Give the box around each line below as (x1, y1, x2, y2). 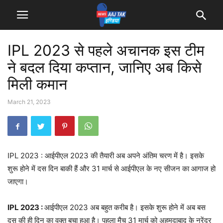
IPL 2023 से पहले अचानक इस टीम (7, 41, 205, 59)
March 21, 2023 (7, 98, 51, 106)
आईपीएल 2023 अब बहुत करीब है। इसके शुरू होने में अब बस (44, 203, 206, 212)
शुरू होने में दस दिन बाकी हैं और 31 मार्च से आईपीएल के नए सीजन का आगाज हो (7, 164, 216, 173)
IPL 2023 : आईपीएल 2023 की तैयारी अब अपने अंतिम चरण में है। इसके (7, 151, 204, 160)
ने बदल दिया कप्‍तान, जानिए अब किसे (7, 58, 202, 76)
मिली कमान (7, 75, 67, 93)
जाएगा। (7, 177, 28, 186)
